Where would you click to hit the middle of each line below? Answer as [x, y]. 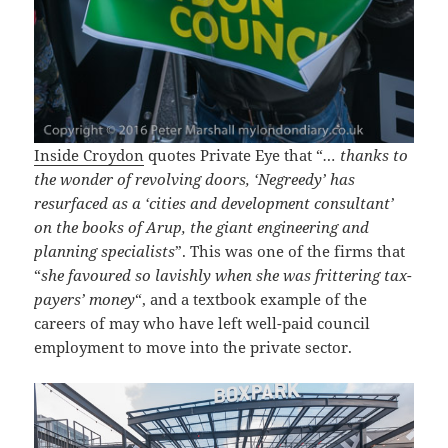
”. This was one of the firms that [290, 250]
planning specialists [105, 250]
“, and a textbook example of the [251, 298]
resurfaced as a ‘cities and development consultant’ [214, 202]
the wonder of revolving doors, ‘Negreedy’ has [195, 178]
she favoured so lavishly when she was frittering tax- [227, 274]
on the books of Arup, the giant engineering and [202, 226]
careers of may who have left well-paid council [202, 322]
